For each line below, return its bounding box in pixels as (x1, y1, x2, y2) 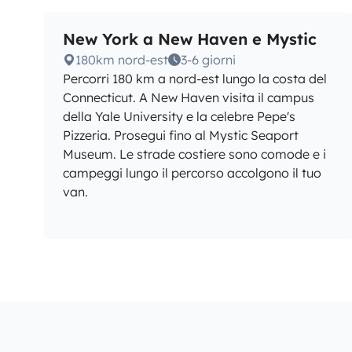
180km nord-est (75, 52, 168, 68)
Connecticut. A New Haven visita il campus (63, 90, 314, 105)
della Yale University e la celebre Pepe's (63, 108, 295, 124)
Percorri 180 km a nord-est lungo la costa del (63, 71, 327, 86)
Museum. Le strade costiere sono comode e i (63, 146, 326, 162)
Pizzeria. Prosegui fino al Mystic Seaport (63, 127, 299, 143)
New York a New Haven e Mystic (63, 29, 317, 49)
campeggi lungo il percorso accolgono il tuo (63, 165, 321, 181)
